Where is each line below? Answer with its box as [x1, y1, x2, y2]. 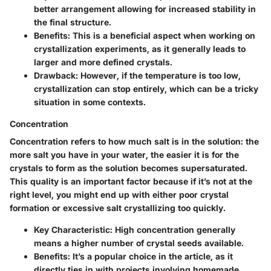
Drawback [34, 70, 76, 80]
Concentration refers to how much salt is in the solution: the [10, 135, 259, 146]
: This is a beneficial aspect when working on [68, 30, 255, 41]
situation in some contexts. [34, 96, 146, 107]
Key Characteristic [34, 224, 110, 235]
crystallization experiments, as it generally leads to [34, 43, 246, 54]
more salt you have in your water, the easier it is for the [10, 149, 239, 160]
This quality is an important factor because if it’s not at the [10, 175, 252, 186]
